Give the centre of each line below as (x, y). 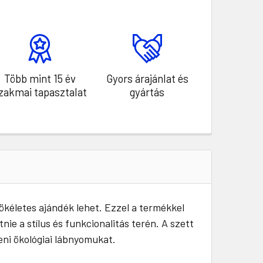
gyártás (147, 92)
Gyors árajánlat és (147, 78)
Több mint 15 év (40, 78)
